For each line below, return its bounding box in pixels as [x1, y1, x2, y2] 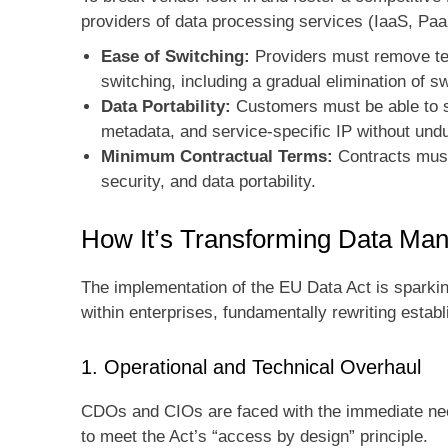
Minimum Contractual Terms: [101, 147, 333, 167]
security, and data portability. [101, 172, 316, 192]
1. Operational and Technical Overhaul [81, 356, 421, 379]
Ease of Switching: [101, 47, 250, 67]
